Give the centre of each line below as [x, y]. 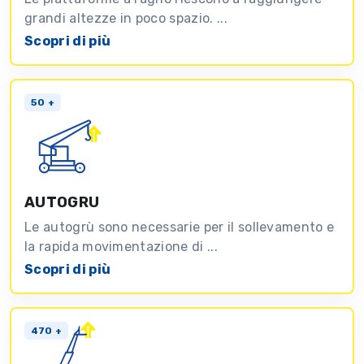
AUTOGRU [62, 202]
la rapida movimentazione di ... [121, 246]
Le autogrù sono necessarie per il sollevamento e [180, 227]
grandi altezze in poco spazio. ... [126, 18]
